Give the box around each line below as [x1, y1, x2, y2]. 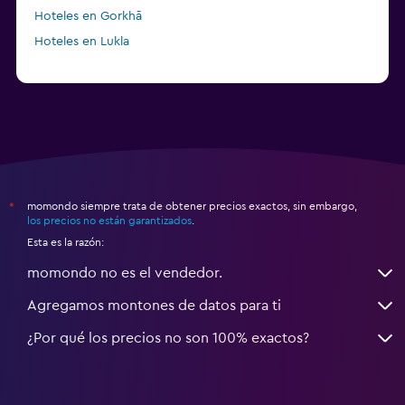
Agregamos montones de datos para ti [27, 297, 281, 313]
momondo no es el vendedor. [27, 265, 222, 280]
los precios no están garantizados [27, 214, 192, 226]
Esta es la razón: [27, 236, 104, 248]
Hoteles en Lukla [34, 34, 129, 48]
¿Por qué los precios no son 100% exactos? [27, 330, 309, 345]
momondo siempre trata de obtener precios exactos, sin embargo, [27, 200, 357, 212]
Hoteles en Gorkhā [34, 9, 142, 23]
